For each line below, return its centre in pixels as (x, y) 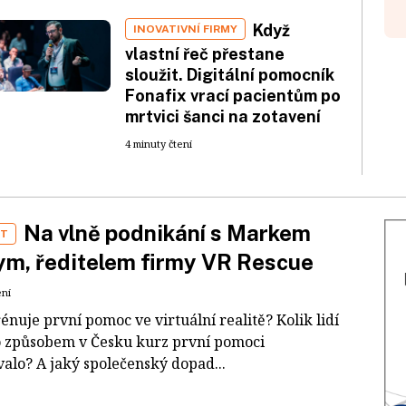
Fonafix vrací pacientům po (233, 95)
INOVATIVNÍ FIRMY (185, 29)
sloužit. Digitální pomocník (230, 74)
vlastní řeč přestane (205, 53)
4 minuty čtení (159, 143)
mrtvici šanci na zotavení (223, 116)
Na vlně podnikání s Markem (167, 232)
